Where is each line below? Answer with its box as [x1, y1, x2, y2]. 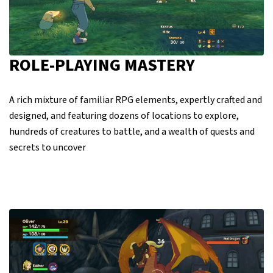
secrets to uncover [9, 140, 86, 154]
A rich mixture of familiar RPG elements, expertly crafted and [9, 93, 262, 107]
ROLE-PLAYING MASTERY [9, 52, 195, 77]
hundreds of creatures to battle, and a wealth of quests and [9, 124, 255, 138]
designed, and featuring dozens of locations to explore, [9, 108, 239, 122]
